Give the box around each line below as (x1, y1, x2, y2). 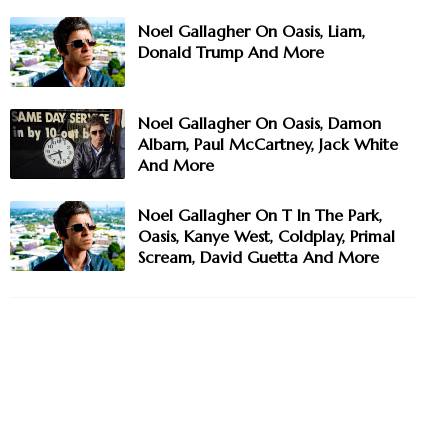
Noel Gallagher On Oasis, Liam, (138, 21, 365, 42)
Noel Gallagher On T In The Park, (138, 205, 382, 226)
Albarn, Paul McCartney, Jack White (138, 134, 398, 155)
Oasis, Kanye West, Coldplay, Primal (138, 226, 395, 247)
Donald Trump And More (138, 42, 324, 63)
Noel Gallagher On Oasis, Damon (138, 113, 381, 134)
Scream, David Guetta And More (138, 247, 379, 268)
